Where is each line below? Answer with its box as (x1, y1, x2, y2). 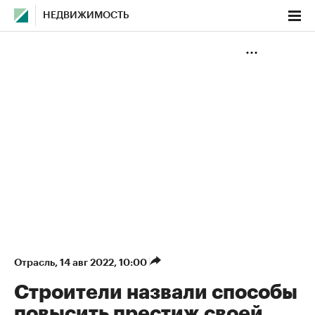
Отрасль (14, 257, 55, 267)
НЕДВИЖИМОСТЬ (43, 11, 129, 20)
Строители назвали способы (14, 283, 297, 302)
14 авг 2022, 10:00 (60, 257, 149, 267)
